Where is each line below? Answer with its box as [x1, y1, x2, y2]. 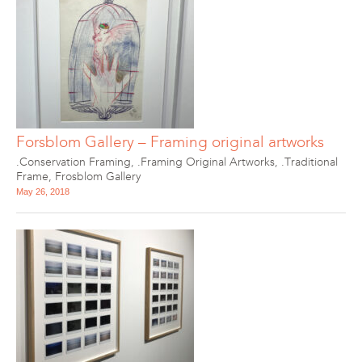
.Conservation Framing [16, 155, 131, 169]
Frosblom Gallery [55, 170, 141, 183]
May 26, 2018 [16, 187, 69, 196]
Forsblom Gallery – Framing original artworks [16, 133, 324, 151]
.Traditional [281, 155, 338, 169]
